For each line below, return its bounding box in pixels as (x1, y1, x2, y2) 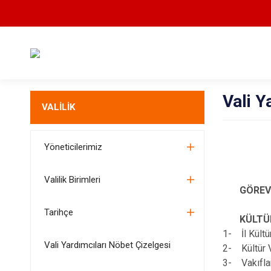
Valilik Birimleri (44, 174, 100, 185)
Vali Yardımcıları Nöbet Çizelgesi (44, 240, 171, 250)
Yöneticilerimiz (44, 142, 102, 152)
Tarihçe (44, 207, 73, 218)
